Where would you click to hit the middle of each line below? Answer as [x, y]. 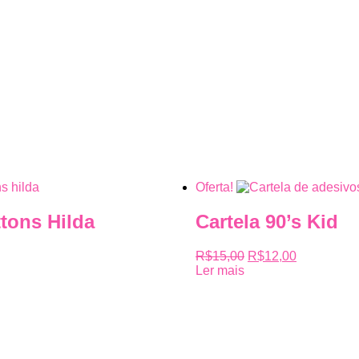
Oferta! [214, 187]
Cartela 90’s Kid [267, 221]
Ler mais [220, 270]
